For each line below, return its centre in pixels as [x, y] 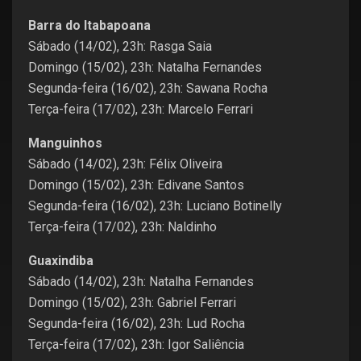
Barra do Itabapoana [89, 25]
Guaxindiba [61, 261]
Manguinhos [65, 143]
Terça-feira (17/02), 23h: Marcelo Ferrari [141, 109]
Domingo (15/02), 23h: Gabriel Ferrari [132, 303]
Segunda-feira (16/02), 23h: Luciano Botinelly [155, 206]
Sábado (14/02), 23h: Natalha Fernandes [141, 282]
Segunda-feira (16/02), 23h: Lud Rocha [137, 324]
